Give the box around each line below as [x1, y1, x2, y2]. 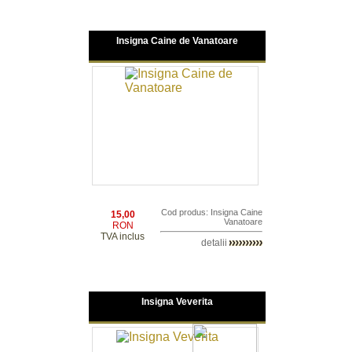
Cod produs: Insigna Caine [160, 207, 262, 217]
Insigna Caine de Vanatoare [115, 35, 238, 46]
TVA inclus [101, 231, 145, 242]
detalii [200, 237, 229, 248]
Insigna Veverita [141, 296, 213, 307]
